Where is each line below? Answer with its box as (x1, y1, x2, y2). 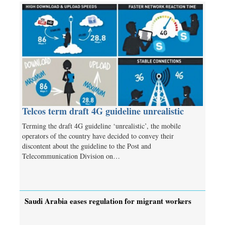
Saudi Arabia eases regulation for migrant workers (25, 195, 191, 206)
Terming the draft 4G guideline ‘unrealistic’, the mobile (22, 121, 181, 131)
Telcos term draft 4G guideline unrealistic (22, 104, 184, 118)
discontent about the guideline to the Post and (22, 141, 151, 151)
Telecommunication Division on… (22, 151, 120, 161)
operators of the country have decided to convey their (22, 131, 174, 141)
